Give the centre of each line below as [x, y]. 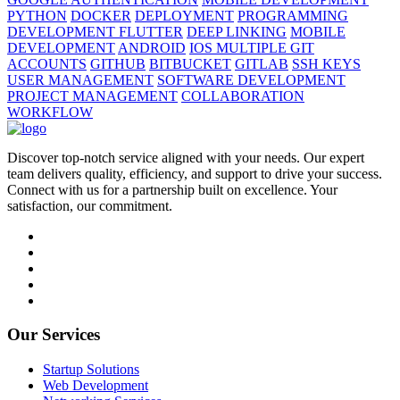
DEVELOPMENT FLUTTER [95, 31]
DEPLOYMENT [184, 15]
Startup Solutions [91, 370]
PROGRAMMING [293, 15]
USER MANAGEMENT [80, 79]
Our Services [54, 335]
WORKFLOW [50, 112]
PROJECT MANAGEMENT [92, 96]
